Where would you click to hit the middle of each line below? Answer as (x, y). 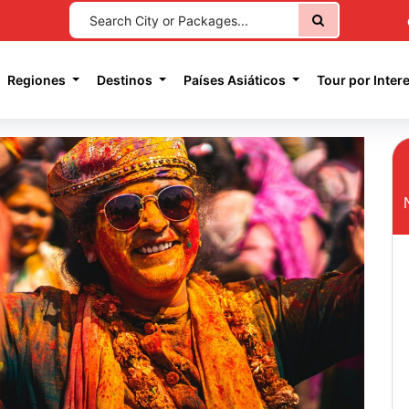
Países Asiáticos (236, 80)
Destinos (126, 80)
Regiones (38, 80)
